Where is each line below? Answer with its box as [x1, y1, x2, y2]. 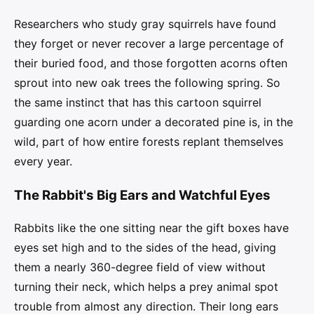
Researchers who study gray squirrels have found [14, 16, 276, 31]
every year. [14, 153, 72, 168]
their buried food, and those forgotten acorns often [14, 55, 287, 70]
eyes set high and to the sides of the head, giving [14, 240, 276, 254]
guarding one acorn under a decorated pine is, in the [14, 114, 293, 129]
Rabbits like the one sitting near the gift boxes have [14, 220, 289, 235]
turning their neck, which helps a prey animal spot [14, 279, 278, 294]
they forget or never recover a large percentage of [14, 36, 284, 50]
